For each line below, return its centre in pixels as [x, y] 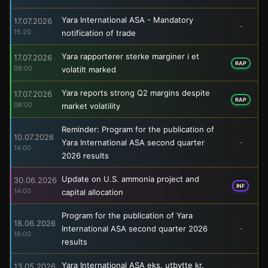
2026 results [85, 155]
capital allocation [92, 192]
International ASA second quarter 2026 [135, 228]
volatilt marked [89, 69]
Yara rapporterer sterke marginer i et [130, 56]
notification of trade [99, 33]
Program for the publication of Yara [127, 215]
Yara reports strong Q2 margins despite [136, 92]
